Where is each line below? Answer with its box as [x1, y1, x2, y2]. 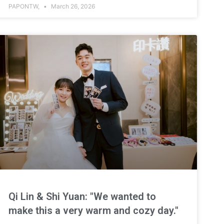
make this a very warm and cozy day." [8, 204, 179, 216]
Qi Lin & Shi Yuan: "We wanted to [8, 190, 156, 202]
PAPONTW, [8, 2, 41, 10]
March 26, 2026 [49, 2, 95, 10]
